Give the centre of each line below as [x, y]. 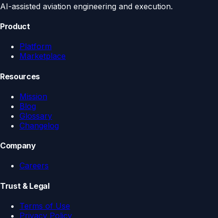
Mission [33, 96]
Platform [36, 46]
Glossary [36, 116]
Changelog [39, 125]
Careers [34, 166]
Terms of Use [45, 206]
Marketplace [43, 56]
